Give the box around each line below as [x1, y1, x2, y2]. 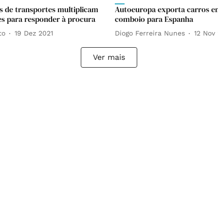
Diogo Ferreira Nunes [115, 29, 185, 37]
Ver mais [93, 52, 125, 62]
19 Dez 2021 [15, 29, 53, 37]
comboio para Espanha [115, 13, 193, 24]
